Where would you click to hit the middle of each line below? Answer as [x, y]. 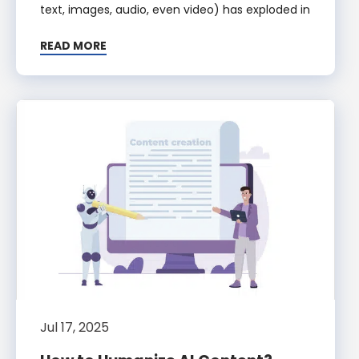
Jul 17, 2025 [75, 328]
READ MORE [73, 46]
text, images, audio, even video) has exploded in [175, 10]
